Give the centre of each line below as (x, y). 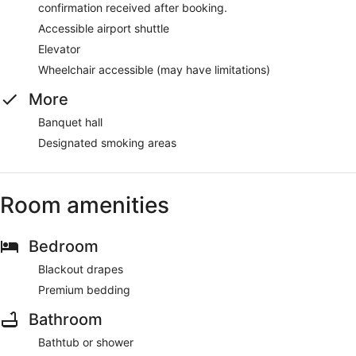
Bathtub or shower (86, 342)
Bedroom (64, 246)
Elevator (59, 48)
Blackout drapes (81, 269)
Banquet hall (70, 122)
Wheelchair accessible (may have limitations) (154, 69)
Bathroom (66, 319)
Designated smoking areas (107, 142)
